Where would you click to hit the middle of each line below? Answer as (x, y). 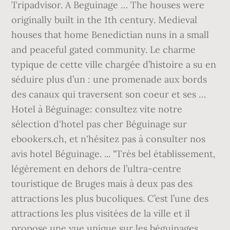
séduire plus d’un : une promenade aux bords (109, 79)
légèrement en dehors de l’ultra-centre (97, 169)
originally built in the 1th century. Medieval (104, 20)
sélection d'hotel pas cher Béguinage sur (99, 124)
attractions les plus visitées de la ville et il (101, 213)
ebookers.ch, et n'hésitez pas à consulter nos (109, 139)
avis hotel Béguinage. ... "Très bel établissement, (114, 154)
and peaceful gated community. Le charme (104, 50)
